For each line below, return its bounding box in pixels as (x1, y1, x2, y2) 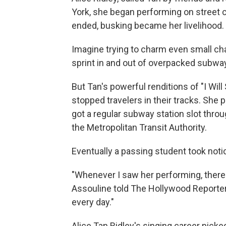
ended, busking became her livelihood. (72, 20, 224, 31)
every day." (72, 197, 114, 207)
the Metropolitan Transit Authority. (72, 122, 207, 133)
